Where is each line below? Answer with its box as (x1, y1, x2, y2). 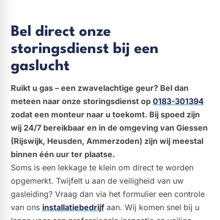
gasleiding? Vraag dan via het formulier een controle (11, 189, 205, 199)
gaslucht (11, 59, 70, 74)
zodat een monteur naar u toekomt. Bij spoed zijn (11, 109, 200, 119)
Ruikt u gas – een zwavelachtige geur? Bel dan (11, 82, 189, 93)
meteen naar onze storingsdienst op (11, 96, 153, 106)
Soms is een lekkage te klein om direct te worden (11, 162, 193, 172)
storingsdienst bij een (11, 42, 159, 56)
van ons (11, 202, 42, 212)
